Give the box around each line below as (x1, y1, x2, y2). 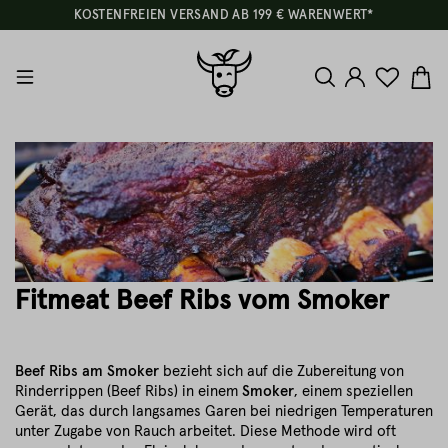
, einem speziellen (294, 384, 413, 399)
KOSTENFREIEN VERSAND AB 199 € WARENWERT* (74, 9, 374, 22)
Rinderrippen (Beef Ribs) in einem (15, 384, 242, 399)
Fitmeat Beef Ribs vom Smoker (15, 288, 389, 315)
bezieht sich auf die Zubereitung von (159, 364, 404, 379)
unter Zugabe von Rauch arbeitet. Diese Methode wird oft (15, 424, 396, 439)
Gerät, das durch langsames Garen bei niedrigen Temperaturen (15, 404, 433, 419)
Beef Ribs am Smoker (15, 364, 159, 379)
